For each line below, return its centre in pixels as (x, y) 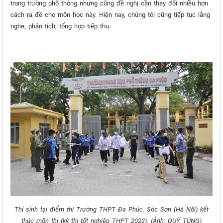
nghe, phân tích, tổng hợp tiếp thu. (60, 26)
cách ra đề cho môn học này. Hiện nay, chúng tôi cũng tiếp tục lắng (110, 15)
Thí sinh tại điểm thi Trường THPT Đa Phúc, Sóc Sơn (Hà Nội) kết (111, 209)
